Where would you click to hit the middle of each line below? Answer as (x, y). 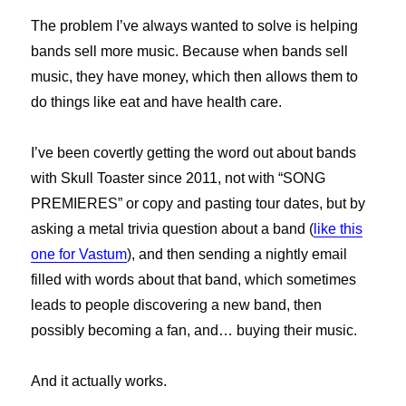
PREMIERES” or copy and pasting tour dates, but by (198, 204)
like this (338, 229)
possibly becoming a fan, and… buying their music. (194, 331)
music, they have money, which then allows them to (195, 77)
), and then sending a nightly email (237, 255)
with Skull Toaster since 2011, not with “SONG (179, 179)
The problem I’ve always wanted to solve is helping (195, 26)
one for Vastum (79, 255)
